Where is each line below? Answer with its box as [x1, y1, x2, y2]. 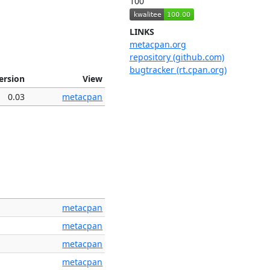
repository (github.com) [129, 51, 224, 63]
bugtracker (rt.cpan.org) [129, 64, 227, 76]
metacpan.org [129, 39, 186, 51]
